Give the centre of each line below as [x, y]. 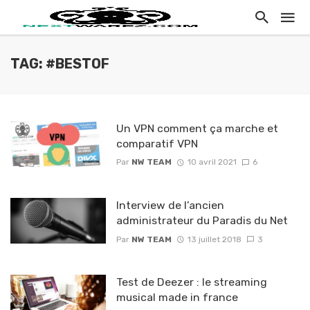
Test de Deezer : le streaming [191, 282]
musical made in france [177, 298]
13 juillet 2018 [214, 239]
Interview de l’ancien [170, 206]
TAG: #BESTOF [60, 64]
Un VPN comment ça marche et [197, 128]
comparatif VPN [157, 144]
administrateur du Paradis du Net [202, 221]
